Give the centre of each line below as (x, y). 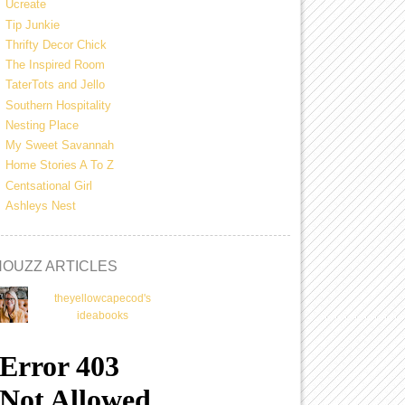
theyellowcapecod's (103, 298)
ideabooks (103, 315)
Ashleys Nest (41, 205)
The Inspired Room (55, 65)
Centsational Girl (49, 185)
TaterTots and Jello (55, 85)
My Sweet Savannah (60, 146)
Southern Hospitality (58, 105)
